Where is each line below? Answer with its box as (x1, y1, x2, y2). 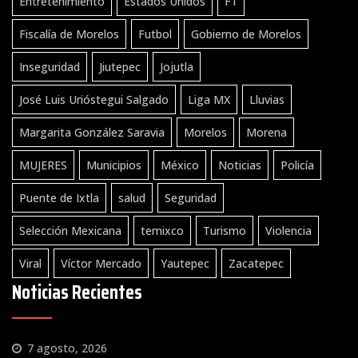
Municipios (86, 157, 141, 173)
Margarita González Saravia (19, 124, 165, 140)
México (161, 157, 199, 173)
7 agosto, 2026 (27, 340, 107, 356)
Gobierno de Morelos (191, 26, 301, 42)
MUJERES (19, 157, 67, 173)
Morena (246, 124, 287, 140)
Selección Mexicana (19, 222, 121, 238)
